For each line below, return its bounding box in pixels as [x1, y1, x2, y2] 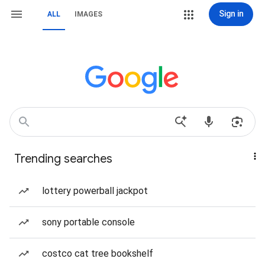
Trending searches [14, 151, 112, 166]
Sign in [218, 9, 244, 18]
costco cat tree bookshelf [42, 248, 153, 259]
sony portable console [42, 216, 135, 228]
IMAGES [75, 10, 102, 18]
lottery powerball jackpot [42, 185, 148, 196]
